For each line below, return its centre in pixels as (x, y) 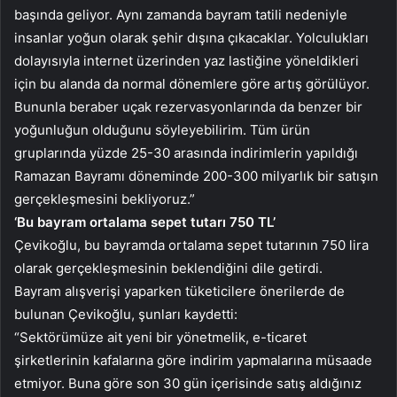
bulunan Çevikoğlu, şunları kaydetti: (126, 315)
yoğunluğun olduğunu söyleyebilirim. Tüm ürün (162, 130)
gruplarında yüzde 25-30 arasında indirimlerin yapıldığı (186, 153)
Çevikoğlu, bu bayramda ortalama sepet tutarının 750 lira (191, 245)
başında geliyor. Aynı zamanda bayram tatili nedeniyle (181, 15)
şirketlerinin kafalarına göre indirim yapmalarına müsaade (193, 361)
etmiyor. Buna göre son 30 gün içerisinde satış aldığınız (188, 384)
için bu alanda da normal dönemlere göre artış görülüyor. (192, 84)
